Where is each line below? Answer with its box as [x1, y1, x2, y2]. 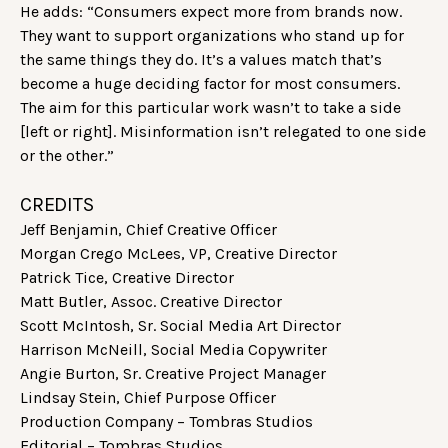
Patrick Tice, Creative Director [20, 267, 234, 287]
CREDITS [20, 192, 94, 216]
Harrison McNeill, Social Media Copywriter [20, 339, 327, 359]
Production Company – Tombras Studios [20, 411, 313, 431]
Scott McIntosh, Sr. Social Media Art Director [20, 315, 341, 335]
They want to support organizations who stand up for [20, 25, 404, 45]
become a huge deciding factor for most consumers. [20, 73, 400, 93]
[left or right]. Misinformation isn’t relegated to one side [20, 121, 426, 141]
